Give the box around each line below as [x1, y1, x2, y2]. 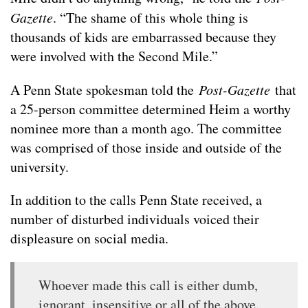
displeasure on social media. [10, 228, 168, 247]
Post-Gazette [199, 80, 275, 98]
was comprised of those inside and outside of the [10, 137, 282, 157]
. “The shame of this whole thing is [53, 8, 248, 27]
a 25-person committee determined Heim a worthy [10, 99, 291, 118]
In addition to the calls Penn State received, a [10, 190, 262, 209]
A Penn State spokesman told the [10, 80, 199, 99]
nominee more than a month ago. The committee [10, 118, 282, 137]
